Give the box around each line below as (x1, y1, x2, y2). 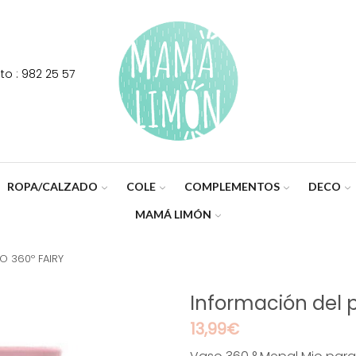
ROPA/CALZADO (6, 179, 98, 193)
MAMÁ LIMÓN (134, 207, 211, 221)
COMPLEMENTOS (184, 179, 281, 193)
